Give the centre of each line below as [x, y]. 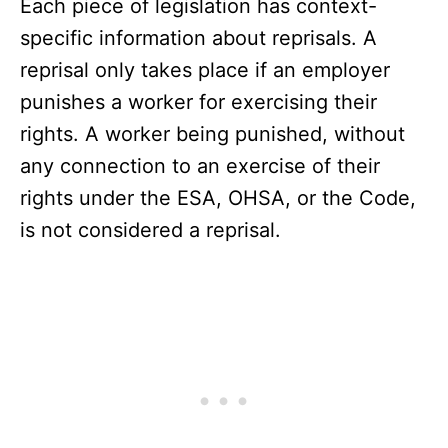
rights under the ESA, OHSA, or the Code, [218, 198]
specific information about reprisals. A [198, 38]
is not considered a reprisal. [150, 230]
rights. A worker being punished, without [212, 134]
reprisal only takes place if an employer [205, 70]
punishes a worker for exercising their [198, 102]
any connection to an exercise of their [200, 166]
